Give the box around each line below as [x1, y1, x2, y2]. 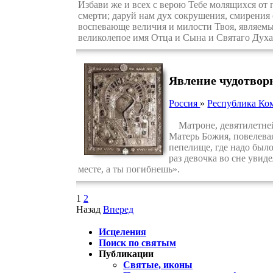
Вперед [103, 204, 133, 215]
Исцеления [99, 227, 146, 238]
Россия [169, 97, 200, 108]
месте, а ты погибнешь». [78, 163, 180, 174]
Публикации [99, 249, 154, 260]
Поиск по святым [99, 238, 176, 249]
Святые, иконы [123, 260, 193, 271]
